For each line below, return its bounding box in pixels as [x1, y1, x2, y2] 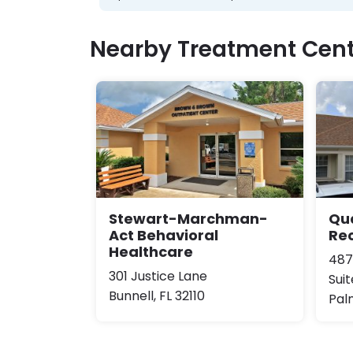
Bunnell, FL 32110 [109, 286, 205, 305]
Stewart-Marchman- [109, 208, 268, 229]
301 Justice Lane [109, 266, 207, 285]
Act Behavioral [109, 225, 218, 245]
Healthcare [109, 241, 193, 262]
